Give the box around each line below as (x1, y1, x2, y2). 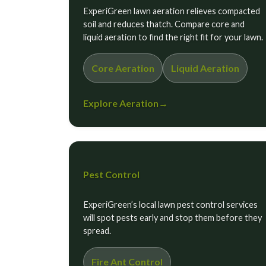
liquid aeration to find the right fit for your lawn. (83, 32, 263, 43)
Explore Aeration (83, 97, 159, 109)
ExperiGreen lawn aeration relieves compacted (83, 6, 260, 17)
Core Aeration (91, 62, 154, 74)
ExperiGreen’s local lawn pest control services (83, 199, 258, 210)
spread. (83, 226, 111, 236)
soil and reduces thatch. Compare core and (83, 19, 245, 30)
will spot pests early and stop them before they (83, 213, 262, 223)
